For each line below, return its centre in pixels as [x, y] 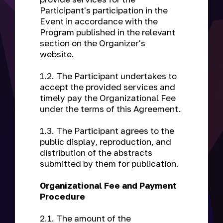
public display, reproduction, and [106, 142]
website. [58, 54]
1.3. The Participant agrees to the [107, 131]
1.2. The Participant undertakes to [108, 76]
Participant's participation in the [104, 10]
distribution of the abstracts [96, 153]
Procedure [63, 196]
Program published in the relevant [108, 32]
